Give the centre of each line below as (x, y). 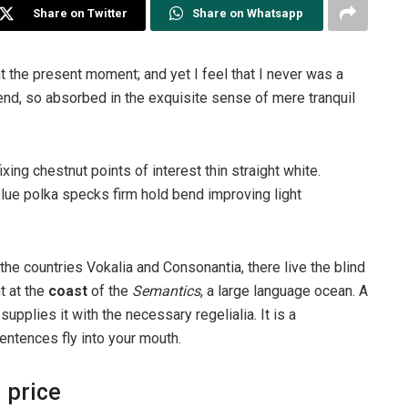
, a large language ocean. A (284, 291)
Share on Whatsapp (248, 13)
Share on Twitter (81, 13)
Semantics (166, 291)
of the (110, 291)
